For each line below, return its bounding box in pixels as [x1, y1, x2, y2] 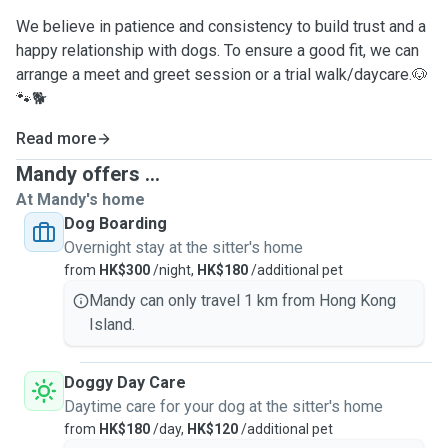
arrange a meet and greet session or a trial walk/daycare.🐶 [16, 65, 428, 84]
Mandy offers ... [16, 162, 160, 186]
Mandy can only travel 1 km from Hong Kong [89, 291, 396, 310]
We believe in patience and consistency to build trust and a [16, 17, 426, 36]
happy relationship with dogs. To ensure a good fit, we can [16, 41, 419, 60]
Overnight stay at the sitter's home [64, 238, 303, 257]
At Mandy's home [16, 190, 145, 209]
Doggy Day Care [64, 373, 186, 392]
